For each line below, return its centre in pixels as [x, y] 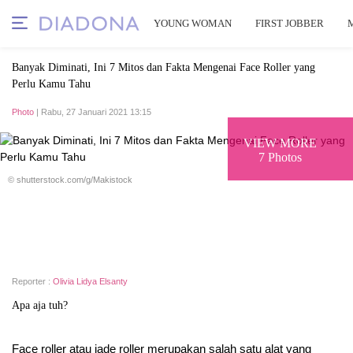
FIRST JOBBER [290, 23]
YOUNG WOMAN [193, 23]
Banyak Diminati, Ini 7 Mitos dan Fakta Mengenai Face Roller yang [163, 67]
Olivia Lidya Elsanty [90, 281]
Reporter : [32, 281]
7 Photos [280, 157]
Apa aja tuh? [40, 305]
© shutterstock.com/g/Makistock [70, 180]
